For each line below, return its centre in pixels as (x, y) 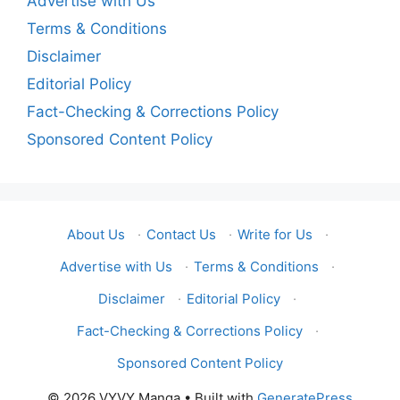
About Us (96, 235)
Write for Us (275, 235)
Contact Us (181, 235)
